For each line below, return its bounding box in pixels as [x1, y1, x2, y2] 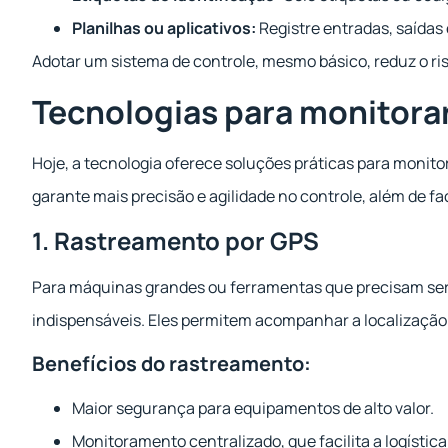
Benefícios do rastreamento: [32, 349, 311, 377]
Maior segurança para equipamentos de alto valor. [72, 396, 434, 419]
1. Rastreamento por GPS [32, 224, 319, 258]
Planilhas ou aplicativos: [72, 17, 256, 40]
